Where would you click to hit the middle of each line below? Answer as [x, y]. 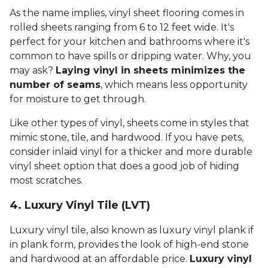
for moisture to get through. [79, 99]
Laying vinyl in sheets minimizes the [150, 71]
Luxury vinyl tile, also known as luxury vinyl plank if [132, 230]
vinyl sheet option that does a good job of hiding [124, 166]
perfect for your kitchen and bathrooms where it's [130, 42]
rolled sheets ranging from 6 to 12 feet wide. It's [122, 28]
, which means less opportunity [174, 85]
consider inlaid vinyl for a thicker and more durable [131, 152]
